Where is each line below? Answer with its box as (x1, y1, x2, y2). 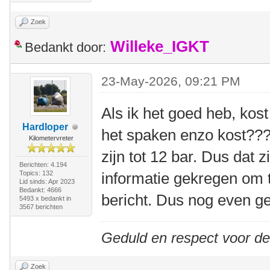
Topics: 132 (19, 169, 53, 177)
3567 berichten (19, 203, 63, 210)
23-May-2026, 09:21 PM (101, 74, 241, 88)
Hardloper (22, 122, 68, 132)
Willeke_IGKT (110, 38, 209, 55)
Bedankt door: (25, 40, 106, 55)
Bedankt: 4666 (19, 186, 61, 193)
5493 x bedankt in (19, 195, 71, 202)
